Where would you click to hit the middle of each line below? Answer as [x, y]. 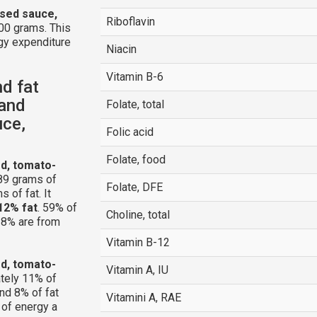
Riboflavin [130, 22]
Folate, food [136, 160]
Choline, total [138, 215]
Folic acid [129, 132]
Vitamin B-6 [134, 77]
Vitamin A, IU [137, 270]
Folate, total [135, 104]
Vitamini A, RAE [143, 298]
